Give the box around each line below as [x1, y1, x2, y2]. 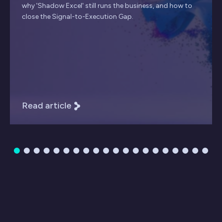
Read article [22, 100, 71, 111]
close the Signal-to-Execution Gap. [22, 12, 133, 21]
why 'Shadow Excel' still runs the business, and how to [22, 1, 192, 10]
